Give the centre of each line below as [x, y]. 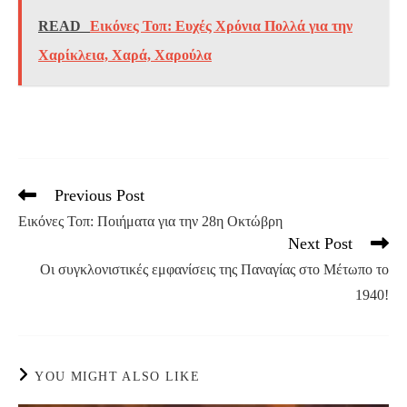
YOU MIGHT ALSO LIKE [118, 377]
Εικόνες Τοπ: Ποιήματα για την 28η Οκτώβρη [150, 222]
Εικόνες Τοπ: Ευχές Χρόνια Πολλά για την [221, 26]
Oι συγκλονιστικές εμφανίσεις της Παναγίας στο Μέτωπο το [214, 270]
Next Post [320, 244]
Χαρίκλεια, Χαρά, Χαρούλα [125, 55]
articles [35, 229]
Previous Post [99, 196]
